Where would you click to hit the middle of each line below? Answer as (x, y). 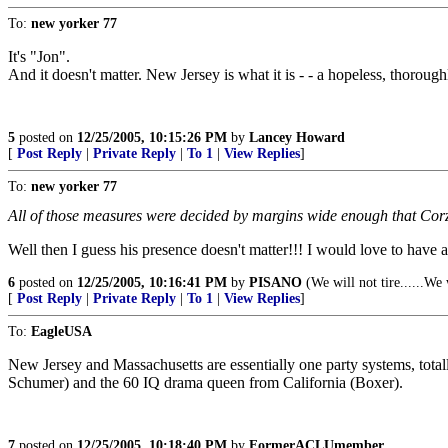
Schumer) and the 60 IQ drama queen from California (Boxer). (205, 382)
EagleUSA (61, 331)
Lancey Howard (297, 137)
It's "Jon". (39, 56)
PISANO (275, 282)
